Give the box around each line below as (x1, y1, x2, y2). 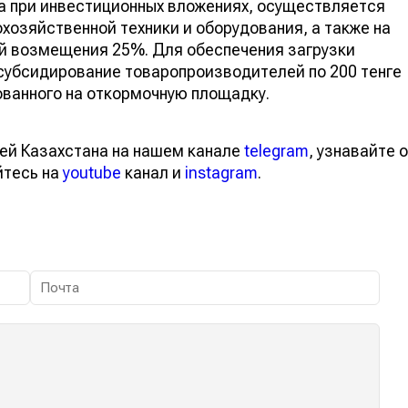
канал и (121, 162, 185, 182)
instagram (185, 162, 258, 182)
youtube (63, 162, 121, 182)
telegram (244, 140, 309, 160)
